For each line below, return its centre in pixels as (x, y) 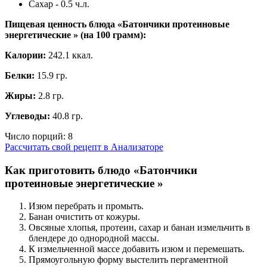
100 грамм (118, 35)
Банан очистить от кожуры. (84, 217)
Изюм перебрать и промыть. (86, 206)
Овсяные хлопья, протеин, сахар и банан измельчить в (139, 228)
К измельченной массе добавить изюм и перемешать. (136, 249)
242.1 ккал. (71, 55)
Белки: (20, 75)
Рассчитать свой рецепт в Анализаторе (84, 147)
